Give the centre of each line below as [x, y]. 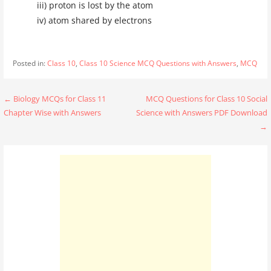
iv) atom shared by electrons [94, 20]
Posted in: [30, 63]
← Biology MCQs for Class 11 [55, 98]
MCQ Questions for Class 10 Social [206, 98]
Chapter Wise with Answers [53, 112]
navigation [45, 124]
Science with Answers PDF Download [201, 112]
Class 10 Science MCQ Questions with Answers [158, 63]
